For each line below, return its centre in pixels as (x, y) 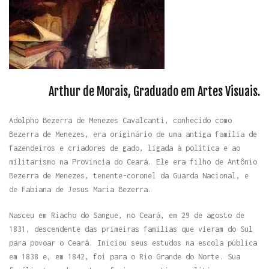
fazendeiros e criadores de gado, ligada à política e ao (125, 148)
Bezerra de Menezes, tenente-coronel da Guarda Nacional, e (129, 175)
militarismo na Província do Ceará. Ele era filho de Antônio (133, 162)
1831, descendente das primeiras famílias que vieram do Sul (131, 229)
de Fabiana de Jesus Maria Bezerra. (80, 189)
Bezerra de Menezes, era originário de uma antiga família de (133, 134)
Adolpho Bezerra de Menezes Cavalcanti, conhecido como (120, 120)
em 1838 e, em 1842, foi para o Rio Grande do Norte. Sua (125, 256)
